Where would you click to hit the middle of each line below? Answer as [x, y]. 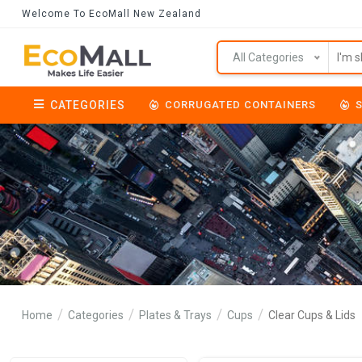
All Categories [268, 57]
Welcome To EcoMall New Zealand [112, 13]
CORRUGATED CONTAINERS [240, 105]
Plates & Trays [175, 315]
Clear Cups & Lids [312, 315]
